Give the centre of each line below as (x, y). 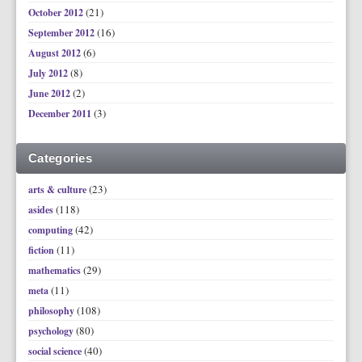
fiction (41, 250)
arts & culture (57, 189)
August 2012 (56, 53)
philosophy (51, 311)
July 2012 (49, 73)
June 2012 (51, 93)
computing (51, 230)
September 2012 (63, 33)
